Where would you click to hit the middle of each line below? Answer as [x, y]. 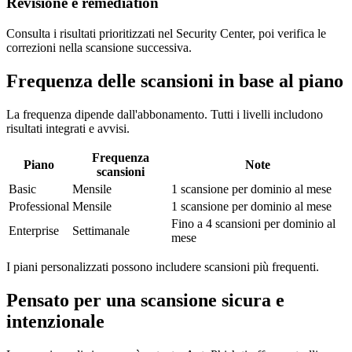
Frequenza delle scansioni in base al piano [175, 81]
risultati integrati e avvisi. [68, 128]
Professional [39, 206]
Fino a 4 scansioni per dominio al [253, 223]
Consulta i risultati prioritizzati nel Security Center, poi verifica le [166, 33]
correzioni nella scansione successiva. [99, 47]
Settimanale [101, 230]
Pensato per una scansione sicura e [145, 300]
